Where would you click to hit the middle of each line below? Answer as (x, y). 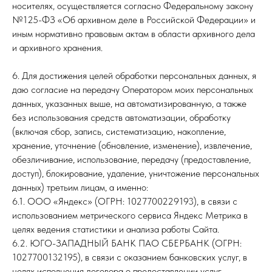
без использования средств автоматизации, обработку (121, 117)
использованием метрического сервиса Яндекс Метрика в (130, 215)
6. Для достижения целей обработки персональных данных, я (134, 76)
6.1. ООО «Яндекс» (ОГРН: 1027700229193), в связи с (125, 201)
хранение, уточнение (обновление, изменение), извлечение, (132, 145)
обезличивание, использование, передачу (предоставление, (131, 159)
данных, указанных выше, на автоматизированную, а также (129, 104)
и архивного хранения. (57, 48)
